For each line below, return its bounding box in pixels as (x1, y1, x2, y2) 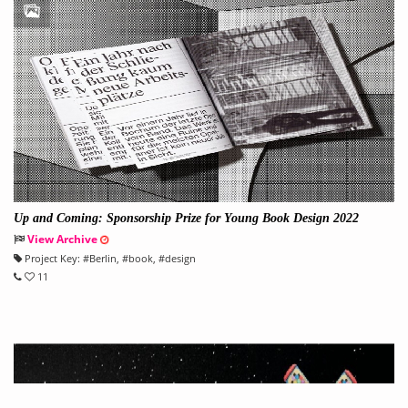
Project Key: (22, 251, 80, 266)
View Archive (27, 231, 97, 248)
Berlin (89, 251, 117, 266)
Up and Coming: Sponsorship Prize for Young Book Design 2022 (14, 211, 359, 226)
